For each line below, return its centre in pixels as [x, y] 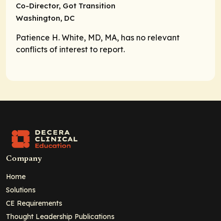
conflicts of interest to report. [70, 49]
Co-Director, [38, 6]
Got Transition [88, 6]
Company [24, 159]
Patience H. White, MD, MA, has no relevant [98, 37]
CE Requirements [34, 203]
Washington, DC [45, 18]
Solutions [21, 189]
